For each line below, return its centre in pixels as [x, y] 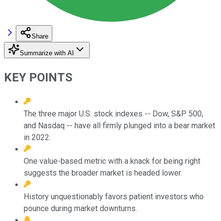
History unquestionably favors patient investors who [114, 196]
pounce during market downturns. [80, 208]
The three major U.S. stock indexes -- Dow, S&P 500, [113, 113]
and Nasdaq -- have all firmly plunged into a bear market [119, 125]
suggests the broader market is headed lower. [103, 173]
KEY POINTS [38, 77]
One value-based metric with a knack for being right [112, 161]
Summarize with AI [47, 53]
